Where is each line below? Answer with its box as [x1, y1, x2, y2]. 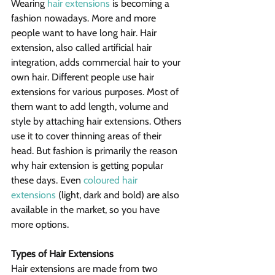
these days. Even [11, 174, 83, 187]
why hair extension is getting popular [11, 160, 166, 172]
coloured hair [83, 174, 140, 187]
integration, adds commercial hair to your [11, 56, 183, 69]
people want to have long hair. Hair [11, 27, 159, 39]
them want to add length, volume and [11, 101, 171, 113]
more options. [11, 219, 69, 231]
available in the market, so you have [11, 204, 162, 216]
